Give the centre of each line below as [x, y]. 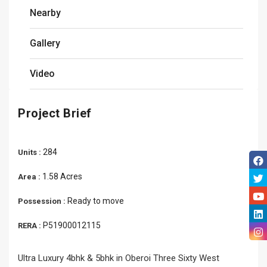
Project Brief [55, 113]
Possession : [43, 201]
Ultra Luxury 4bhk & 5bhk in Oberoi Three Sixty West [119, 258]
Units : [30, 152]
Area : [30, 177]
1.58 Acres [62, 176]
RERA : [30, 226]
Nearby [45, 13]
